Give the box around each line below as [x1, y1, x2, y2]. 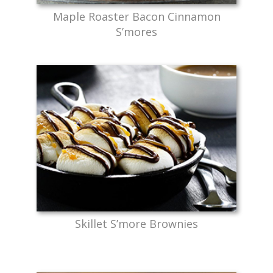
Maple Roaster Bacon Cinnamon [52, 9, 221, 24]
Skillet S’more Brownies [75, 216, 198, 231]
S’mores [116, 24, 157, 40]
